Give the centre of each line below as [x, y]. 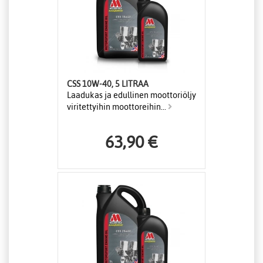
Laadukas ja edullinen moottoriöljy [131, 95]
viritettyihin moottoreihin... [117, 107]
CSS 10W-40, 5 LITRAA [108, 84]
